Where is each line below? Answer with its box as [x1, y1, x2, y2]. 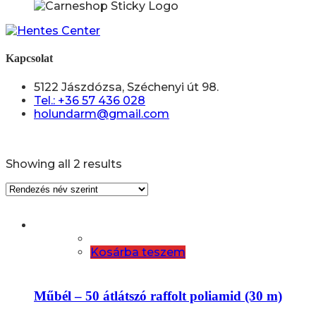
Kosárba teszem [90, 245, 186, 259]
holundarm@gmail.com [34, 107, 169, 121]
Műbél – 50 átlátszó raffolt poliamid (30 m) [34, 288, 282, 303]
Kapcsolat [6, 52, 53, 65]
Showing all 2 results [6, 157, 122, 171]
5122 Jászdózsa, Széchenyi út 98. [34, 80, 219, 94]
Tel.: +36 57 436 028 [34, 93, 145, 107]
